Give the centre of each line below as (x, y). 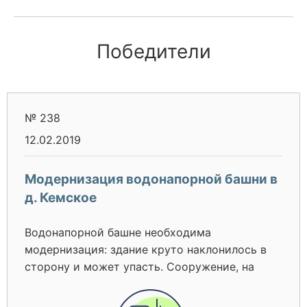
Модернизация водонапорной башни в (151, 179)
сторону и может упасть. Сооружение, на (139, 267)
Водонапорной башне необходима (118, 232)
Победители (153, 51)
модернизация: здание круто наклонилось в (146, 249)
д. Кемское (61, 198)
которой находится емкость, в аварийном (140, 284)
